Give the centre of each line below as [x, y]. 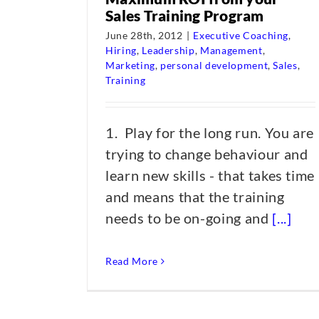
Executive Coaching [241, 35]
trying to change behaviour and [207, 154]
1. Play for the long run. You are [210, 132]
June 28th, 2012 [144, 35]
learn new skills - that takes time [210, 175]
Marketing [130, 65]
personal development [214, 65]
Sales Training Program [185, 15]
